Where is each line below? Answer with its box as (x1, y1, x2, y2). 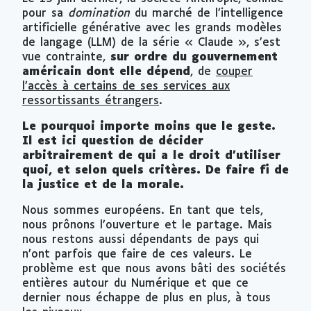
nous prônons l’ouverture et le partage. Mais (22, 219, 272, 231)
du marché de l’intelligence (130, 7, 283, 19)
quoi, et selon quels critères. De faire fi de (22, 164, 289, 176)
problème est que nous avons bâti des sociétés (22, 262, 286, 275)
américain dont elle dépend (22, 65, 190, 78)
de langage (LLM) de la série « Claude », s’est (22, 36, 280, 49)
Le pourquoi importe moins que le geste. (22, 120, 276, 133)
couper (216, 65, 253, 78)
